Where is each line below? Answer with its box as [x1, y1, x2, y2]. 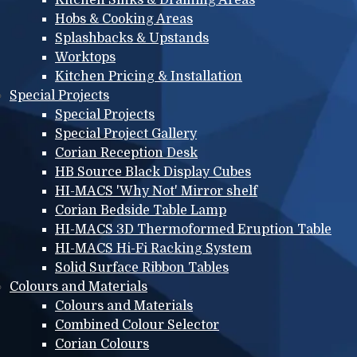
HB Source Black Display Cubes [55, 164, 251, 179]
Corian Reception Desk [55, 145, 198, 160]
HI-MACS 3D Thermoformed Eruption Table [55, 222, 331, 237]
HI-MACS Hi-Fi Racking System [55, 241, 252, 256]
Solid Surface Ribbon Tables [55, 260, 229, 275]
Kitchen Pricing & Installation [55, 69, 242, 84]
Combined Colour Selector [55, 317, 219, 332]
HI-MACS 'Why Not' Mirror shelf [55, 183, 257, 198]
